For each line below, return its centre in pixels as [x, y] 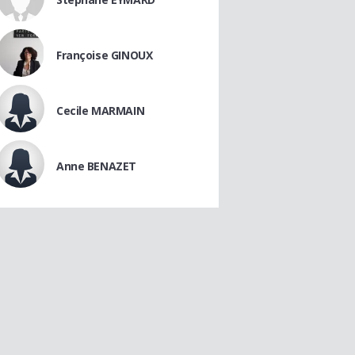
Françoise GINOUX [105, 55]
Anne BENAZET [96, 166]
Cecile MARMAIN [101, 111]
